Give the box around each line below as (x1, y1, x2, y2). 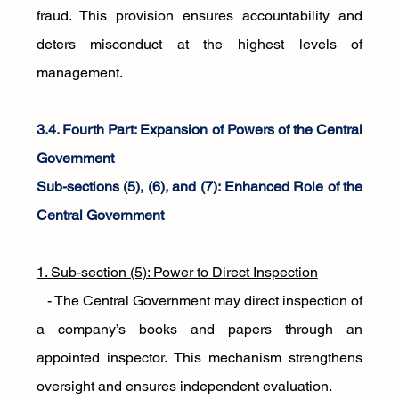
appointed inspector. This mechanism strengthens (36, 349, 363, 366)
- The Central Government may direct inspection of (36, 292, 363, 309)
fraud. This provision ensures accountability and (36, 7, 363, 24)
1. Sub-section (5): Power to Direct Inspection (36, 264, 318, 281)
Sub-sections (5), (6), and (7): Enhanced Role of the (36, 178, 363, 195)
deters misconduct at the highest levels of (36, 36, 363, 53)
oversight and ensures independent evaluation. (36, 378, 332, 395)
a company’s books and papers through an (36, 321, 363, 338)
